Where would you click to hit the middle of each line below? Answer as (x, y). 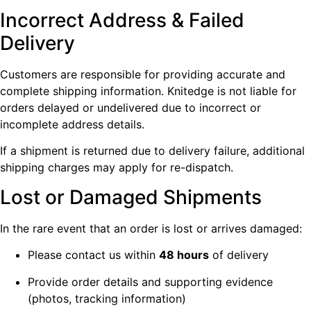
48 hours (184, 255)
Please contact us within (93, 255)
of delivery (239, 255)
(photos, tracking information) (107, 298)
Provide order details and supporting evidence (150, 281)
